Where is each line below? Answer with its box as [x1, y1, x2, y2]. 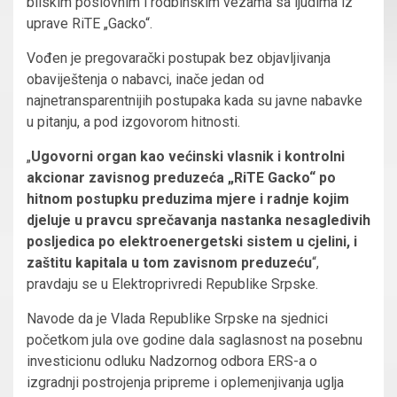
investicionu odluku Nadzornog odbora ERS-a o [27, 353, 317, 370]
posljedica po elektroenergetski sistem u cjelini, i [27, 233, 357, 251]
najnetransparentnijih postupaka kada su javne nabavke [27, 92, 362, 110]
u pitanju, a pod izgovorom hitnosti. [27, 113, 240, 131]
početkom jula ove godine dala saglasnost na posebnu [27, 331, 362, 349]
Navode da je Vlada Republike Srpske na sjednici [27, 310, 328, 328]
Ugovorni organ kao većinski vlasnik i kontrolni [31, 148, 345, 166]
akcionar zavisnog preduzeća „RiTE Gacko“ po [27, 169, 336, 187]
